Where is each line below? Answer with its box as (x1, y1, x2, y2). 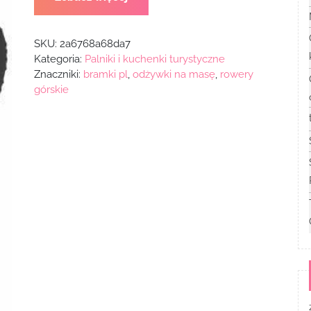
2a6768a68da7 (59, 37, 131, 50)
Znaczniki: (33, 67, 83, 81)
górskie (33, 83, 69, 96)
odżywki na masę (132, 67, 215, 81)
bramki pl (83, 67, 128, 81)
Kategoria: (33, 52, 85, 65)
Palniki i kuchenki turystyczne (84, 52, 225, 65)
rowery (219, 67, 253, 81)
